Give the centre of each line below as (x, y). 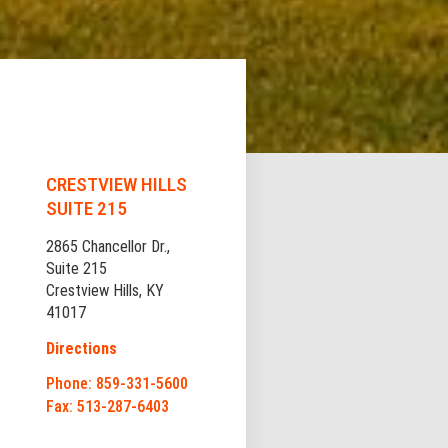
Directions (81, 348)
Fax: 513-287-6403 (107, 406)
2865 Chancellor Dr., (107, 246)
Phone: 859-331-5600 (116, 383)
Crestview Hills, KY (104, 290)
